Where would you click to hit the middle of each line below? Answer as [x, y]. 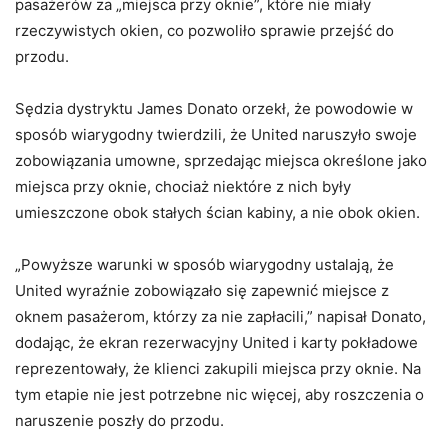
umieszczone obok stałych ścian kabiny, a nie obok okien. [217, 213]
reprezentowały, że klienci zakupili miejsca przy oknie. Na [218, 369]
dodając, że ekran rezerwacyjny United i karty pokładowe [216, 343]
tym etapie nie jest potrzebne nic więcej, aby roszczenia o [219, 395]
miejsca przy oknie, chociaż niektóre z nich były [183, 187]
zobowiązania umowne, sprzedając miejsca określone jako [221, 161]
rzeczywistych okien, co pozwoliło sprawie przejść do [204, 31]
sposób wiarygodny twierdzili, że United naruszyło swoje [216, 135]
